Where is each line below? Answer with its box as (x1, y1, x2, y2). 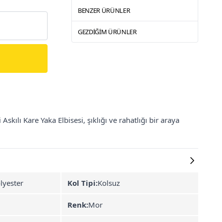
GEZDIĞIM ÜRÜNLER (78, 27, 137, 36)
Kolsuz (98, 178, 120, 188)
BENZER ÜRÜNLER (78, 6, 130, 15)
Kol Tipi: (67, 178, 98, 188)
